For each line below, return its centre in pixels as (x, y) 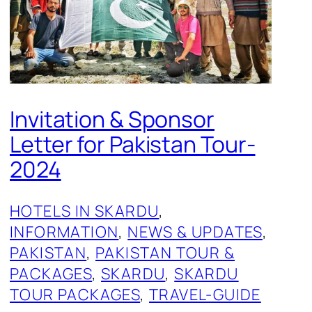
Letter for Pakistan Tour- (133, 145)
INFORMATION (64, 232)
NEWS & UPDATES (195, 232)
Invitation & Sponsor (112, 119)
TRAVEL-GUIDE (205, 295)
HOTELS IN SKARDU (85, 211)
